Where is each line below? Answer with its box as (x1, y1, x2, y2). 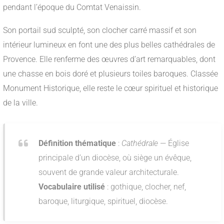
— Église (158, 138, 189, 148)
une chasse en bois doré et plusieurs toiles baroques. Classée (3, 69, 218, 79)
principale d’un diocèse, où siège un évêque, (38, 153, 191, 163)
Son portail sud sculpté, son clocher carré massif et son (3, 25, 196, 35)
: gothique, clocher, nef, (105, 182, 186, 192)
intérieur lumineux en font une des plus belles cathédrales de (3, 40, 215, 50)
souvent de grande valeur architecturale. (38, 167, 179, 177)
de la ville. (3, 98, 38, 108)
